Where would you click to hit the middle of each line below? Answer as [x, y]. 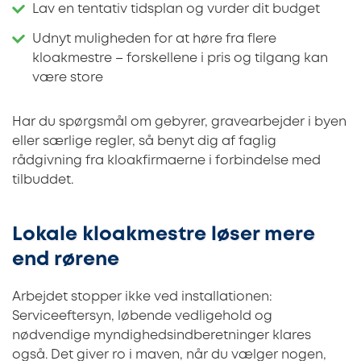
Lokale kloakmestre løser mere [164, 234]
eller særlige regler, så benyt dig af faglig [144, 141]
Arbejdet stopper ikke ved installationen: [142, 297]
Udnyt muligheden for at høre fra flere [154, 39]
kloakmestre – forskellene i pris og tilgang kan [180, 59]
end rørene [66, 259]
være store [68, 78]
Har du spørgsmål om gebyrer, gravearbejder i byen [179, 122]
